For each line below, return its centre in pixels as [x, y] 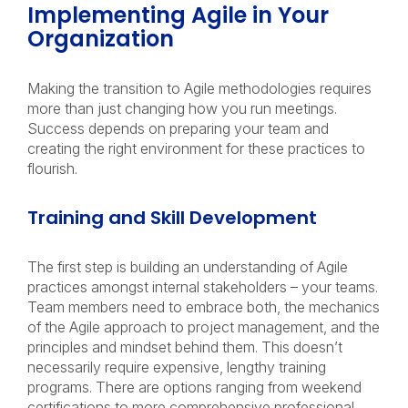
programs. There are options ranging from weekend [194, 387]
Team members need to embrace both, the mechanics [204, 307]
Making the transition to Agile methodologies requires [199, 88]
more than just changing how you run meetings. [182, 108]
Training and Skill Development [174, 218]
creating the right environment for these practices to [196, 148]
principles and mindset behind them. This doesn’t [185, 347]
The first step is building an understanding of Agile [188, 267]
